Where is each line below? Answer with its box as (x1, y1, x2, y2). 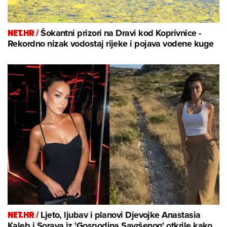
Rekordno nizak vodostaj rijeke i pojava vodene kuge (8, 37, 214, 51)
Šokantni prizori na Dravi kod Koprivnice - (41, 26, 201, 40)
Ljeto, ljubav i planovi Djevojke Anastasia (41, 208, 201, 222)
